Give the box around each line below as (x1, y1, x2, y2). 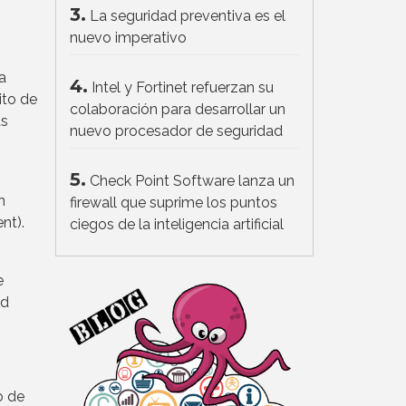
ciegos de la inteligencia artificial (70, 216, 284, 234)
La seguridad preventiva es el (90, 7, 285, 25)
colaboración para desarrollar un (70, 101, 285, 119)
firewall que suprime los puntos (70, 194, 277, 212)
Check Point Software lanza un (90, 172, 295, 190)
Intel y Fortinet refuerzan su (92, 79, 274, 97)
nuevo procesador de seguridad (70, 122, 283, 140)
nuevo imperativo (70, 29, 187, 47)
